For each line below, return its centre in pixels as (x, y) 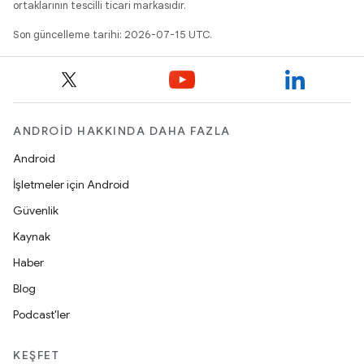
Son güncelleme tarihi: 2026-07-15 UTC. (113, 35)
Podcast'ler (41, 314)
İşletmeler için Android (71, 184)
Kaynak (32, 236)
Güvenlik (36, 210)
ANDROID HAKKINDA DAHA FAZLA (122, 131)
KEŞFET (36, 355)
